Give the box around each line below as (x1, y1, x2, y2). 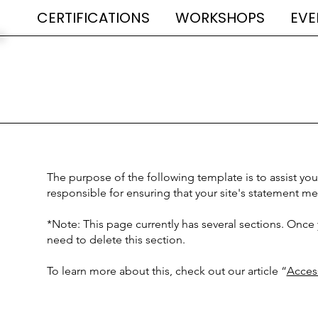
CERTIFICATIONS (36, 8, 150, 28)
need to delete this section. (46, 233, 185, 247)
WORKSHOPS (175, 8, 265, 28)
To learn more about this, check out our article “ (46, 264, 287, 278)
